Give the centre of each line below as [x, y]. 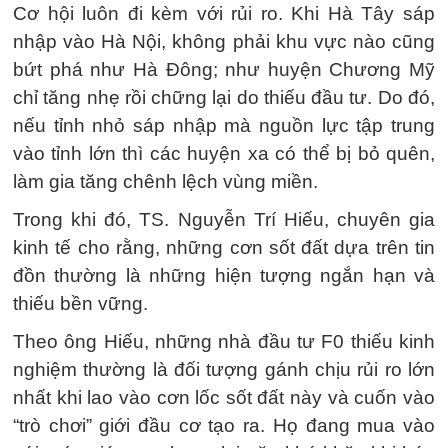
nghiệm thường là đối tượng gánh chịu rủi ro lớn [224, 369]
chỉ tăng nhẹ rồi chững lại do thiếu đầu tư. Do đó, [224, 97]
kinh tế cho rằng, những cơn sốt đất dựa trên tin [224, 247]
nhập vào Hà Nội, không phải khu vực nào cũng [224, 41]
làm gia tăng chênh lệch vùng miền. [165, 181]
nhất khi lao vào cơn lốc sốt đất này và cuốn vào [224, 397]
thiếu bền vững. [80, 303]
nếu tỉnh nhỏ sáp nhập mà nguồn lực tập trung [224, 125]
